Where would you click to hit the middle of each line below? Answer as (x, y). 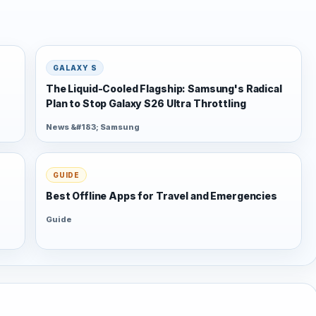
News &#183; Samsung (93, 127)
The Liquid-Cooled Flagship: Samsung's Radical (164, 89)
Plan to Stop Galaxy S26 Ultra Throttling (146, 104)
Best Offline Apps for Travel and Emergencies (162, 196)
